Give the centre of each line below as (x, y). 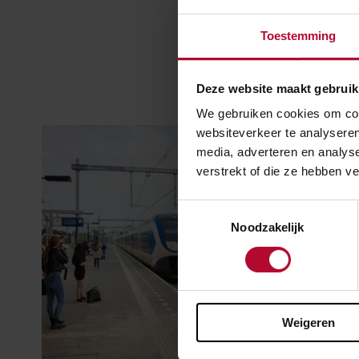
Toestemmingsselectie (236, 208)
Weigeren (308, 323)
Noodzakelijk (268, 228)
